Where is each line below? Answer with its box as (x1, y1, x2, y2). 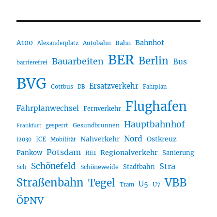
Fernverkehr (83, 105, 122, 112)
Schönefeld (31, 160, 77, 171)
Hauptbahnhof (124, 119, 186, 130)
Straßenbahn (16, 175, 84, 189)
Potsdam (46, 147, 81, 157)
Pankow (16, 148, 43, 157)
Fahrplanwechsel (16, 103, 79, 113)
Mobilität (50, 136, 77, 143)
